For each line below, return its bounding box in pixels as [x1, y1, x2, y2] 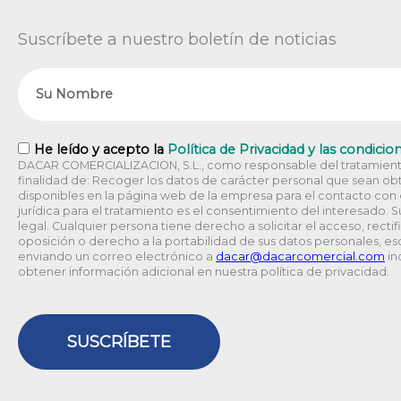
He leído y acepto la [34, 141, 167, 158]
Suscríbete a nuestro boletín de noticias [18, 29, 337, 49]
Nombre [17, 69, 83, 90]
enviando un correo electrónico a [18, 249, 216, 263]
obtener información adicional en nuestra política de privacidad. [18, 264, 389, 278]
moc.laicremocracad [262, 249, 385, 263]
